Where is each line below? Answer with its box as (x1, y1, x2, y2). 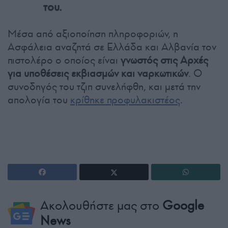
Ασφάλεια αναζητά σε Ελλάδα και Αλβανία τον (8, 40, 216, 54)
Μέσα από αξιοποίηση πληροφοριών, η (8, 27, 178, 41)
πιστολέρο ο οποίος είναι (8, 53, 121, 67)
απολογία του (8, 93, 70, 107)
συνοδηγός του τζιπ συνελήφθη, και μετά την (8, 80, 201, 94)
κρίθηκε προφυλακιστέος (70, 93, 180, 107)
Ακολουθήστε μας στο (40, 197, 162, 214)
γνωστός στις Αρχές (121, 53, 208, 67)
